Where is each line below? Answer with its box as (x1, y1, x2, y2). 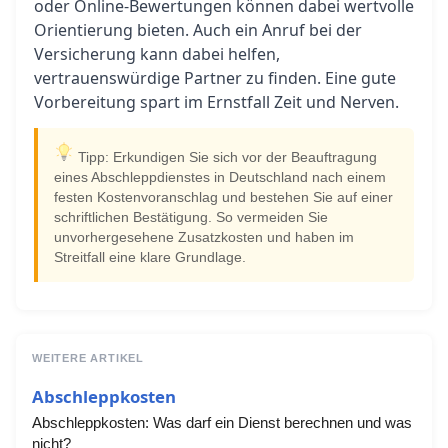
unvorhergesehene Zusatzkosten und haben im (54, 230, 354, 245)
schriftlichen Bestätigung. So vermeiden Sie (54, 210, 328, 225)
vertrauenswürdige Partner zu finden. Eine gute (34, 67, 396, 89)
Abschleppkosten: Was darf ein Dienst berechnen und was (32, 414, 412, 431)
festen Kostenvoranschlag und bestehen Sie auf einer (54, 190, 393, 205)
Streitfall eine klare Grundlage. (54, 250, 246, 265)
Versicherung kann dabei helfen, (34, 43, 280, 65)
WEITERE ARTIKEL (32, 352, 144, 364)
